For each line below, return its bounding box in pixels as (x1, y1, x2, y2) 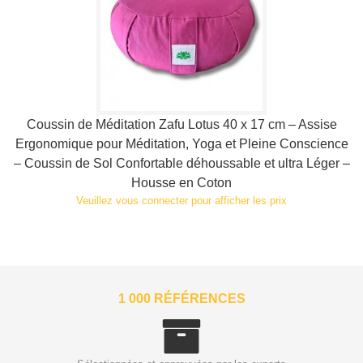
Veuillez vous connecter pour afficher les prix (76, 194, 287, 207)
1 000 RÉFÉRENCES (117, 292, 246, 305)
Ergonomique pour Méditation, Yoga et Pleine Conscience (15, 137, 348, 151)
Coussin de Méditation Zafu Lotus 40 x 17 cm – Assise (26, 117, 337, 131)
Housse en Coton (131, 176, 232, 190)
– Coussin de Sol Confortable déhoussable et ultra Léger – (13, 156, 350, 170)
